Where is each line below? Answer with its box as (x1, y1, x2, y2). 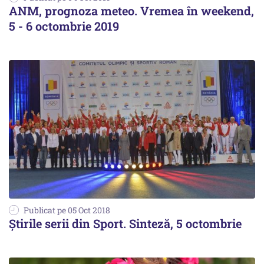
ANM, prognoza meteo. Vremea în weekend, (9, 2, 254, 18)
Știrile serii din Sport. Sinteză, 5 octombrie (9, 215, 242, 231)
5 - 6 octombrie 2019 (9, 18, 119, 34)
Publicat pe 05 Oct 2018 (24, 204, 110, 216)
